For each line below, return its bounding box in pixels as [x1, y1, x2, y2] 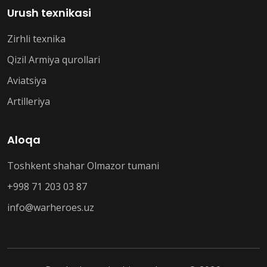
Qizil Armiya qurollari [7, 53, 100, 67]
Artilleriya [7, 95, 50, 108]
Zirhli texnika [7, 32, 66, 46]
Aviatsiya [7, 74, 46, 88]
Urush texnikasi [7, 5, 91, 21]
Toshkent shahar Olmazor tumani [7, 159, 159, 173]
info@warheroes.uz [7, 201, 94, 215]
